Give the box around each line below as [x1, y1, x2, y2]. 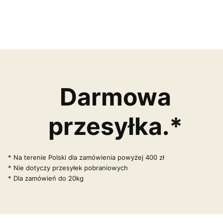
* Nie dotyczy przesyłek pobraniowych [8, 163, 128, 172]
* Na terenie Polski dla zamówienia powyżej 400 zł [8, 153, 164, 161]
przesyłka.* [48, 111, 183, 141]
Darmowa [60, 82, 171, 111]
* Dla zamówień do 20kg [8, 174, 84, 182]
